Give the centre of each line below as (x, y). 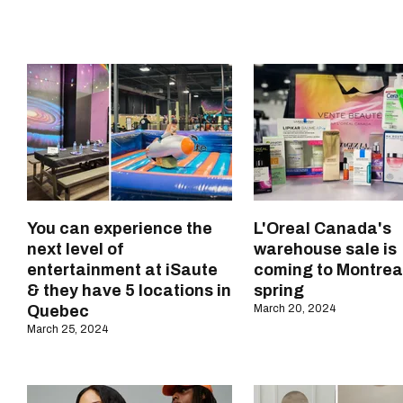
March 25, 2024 (67, 330)
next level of (76, 250)
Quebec (58, 312)
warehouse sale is (325, 250)
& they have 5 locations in (129, 291)
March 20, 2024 (295, 309)
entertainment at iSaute (122, 270)
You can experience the (120, 229)
